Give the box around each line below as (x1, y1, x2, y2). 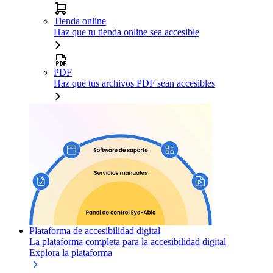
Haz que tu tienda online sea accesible (54, 26, 199, 37)
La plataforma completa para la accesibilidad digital (29, 236, 226, 247)
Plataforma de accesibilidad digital (29, 225, 160, 236)
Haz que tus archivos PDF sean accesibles (54, 77, 215, 88)
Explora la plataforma (29, 247, 112, 258)
